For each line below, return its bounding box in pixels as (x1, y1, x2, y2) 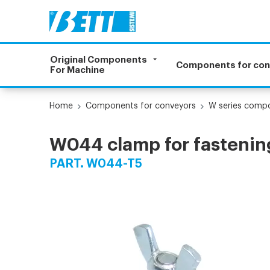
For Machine (50, 66, 105, 75)
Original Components (50, 55, 148, 64)
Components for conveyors (86, 102, 196, 110)
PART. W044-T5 (49, 158, 143, 170)
